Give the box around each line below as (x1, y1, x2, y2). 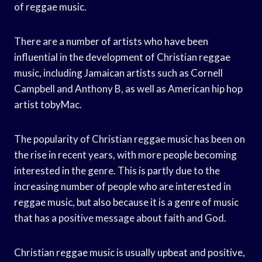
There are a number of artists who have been (14, 35, 208, 47)
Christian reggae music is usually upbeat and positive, (14, 246, 245, 258)
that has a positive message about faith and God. (14, 211, 226, 224)
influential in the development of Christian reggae (14, 50, 230, 63)
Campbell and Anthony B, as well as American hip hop (14, 82, 243, 95)
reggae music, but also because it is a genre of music (14, 195, 239, 208)
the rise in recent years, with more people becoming (14, 148, 237, 161)
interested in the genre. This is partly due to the (14, 164, 220, 177)
